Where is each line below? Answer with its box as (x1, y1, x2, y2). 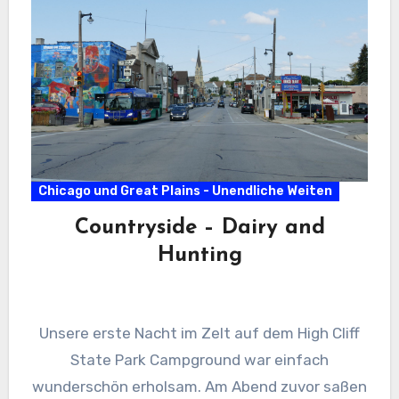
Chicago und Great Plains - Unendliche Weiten (37, 183, 332, 199)
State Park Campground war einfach (70, 351, 329, 370)
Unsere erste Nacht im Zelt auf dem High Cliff (39, 324, 360, 343)
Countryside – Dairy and (74, 217, 325, 240)
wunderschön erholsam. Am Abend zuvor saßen (32, 378, 367, 396)
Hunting (157, 245, 242, 267)
